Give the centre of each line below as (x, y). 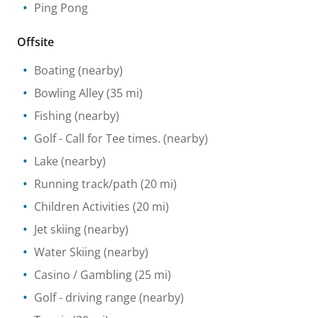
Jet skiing (57, 229)
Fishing (53, 115)
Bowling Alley (69, 93)
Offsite (35, 42)
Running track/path (86, 183)
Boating (55, 70)
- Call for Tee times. (108, 138)
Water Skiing (67, 252)
